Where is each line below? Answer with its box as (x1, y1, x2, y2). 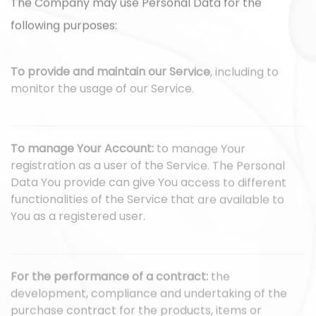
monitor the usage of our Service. (11, 84, 194, 101)
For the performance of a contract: (11, 272, 208, 288)
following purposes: (11, 19, 117, 36)
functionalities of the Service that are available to (11, 195, 284, 212)
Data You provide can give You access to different (11, 178, 286, 195)
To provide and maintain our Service (11, 67, 210, 84)
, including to (210, 67, 279, 84)
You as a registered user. (11, 212, 145, 229)
